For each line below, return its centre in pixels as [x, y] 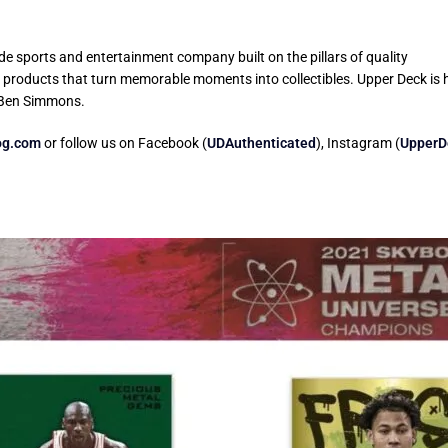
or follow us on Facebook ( [124, 143]
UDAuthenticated [261, 143]
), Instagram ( [358, 143]
